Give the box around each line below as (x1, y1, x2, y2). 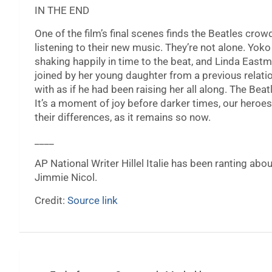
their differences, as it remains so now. (35, 111, 211, 124)
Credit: (35, 194, 67, 207)
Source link (67, 194, 118, 207)
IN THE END (35, 4, 89, 17)
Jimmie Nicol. (35, 171, 97, 184)
